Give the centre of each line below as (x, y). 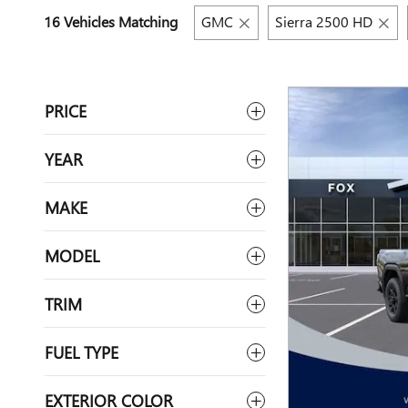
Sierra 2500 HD (324, 21)
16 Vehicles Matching (111, 21)
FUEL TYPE (82, 352)
